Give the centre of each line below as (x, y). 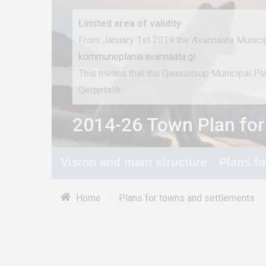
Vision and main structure (134, 162)
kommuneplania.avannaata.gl (137, 57)
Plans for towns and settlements (187, 198)
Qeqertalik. (101, 90)
